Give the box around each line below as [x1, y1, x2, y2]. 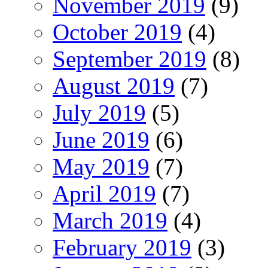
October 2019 [53, 19, 182, 45]
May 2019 [53, 153, 150, 179]
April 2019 [53, 180, 156, 206]
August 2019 [53, 72, 175, 99]
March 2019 [53, 207, 167, 233]
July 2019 [53, 99, 146, 126]
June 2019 [53, 126, 150, 153]
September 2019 [53, 45, 206, 72]
